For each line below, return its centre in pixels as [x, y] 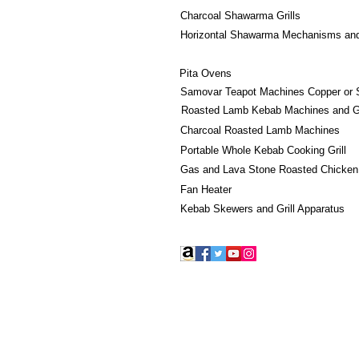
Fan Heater [206, 190]
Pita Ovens [206, 73]
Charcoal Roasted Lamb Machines [260, 130]
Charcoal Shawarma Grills [240, 16]
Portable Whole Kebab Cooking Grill [263, 150]
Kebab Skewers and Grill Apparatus [262, 209]
